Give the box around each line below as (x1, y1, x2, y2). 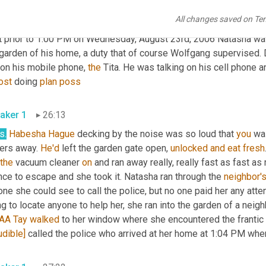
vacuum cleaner (13, 157, 82, 169)
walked (30, 214, 59, 226)
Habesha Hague (9, 128, 75, 140)
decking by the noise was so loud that (75, 128, 236, 140)
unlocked (170, 142, 208, 154)
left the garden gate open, (59, 142, 170, 154)
